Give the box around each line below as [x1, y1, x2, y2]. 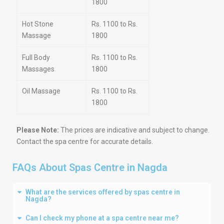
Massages [22, 65, 54, 73]
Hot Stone [22, 20, 53, 28]
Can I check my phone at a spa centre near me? [25, 214, 179, 222]
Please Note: [16, 126, 59, 134]
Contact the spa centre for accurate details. [16, 137, 153, 145]
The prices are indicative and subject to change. [59, 126, 209, 134]
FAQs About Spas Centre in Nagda [12, 161, 167, 173]
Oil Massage [22, 87, 60, 95]
